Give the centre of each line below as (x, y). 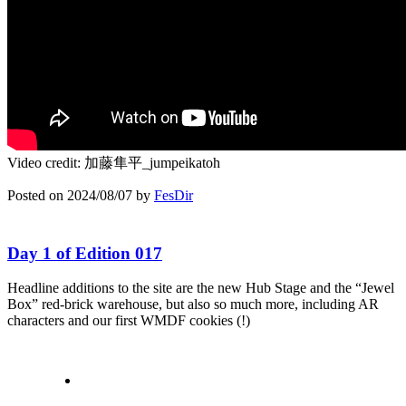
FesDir (174, 195)
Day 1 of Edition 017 (85, 253)
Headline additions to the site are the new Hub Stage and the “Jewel (201, 288)
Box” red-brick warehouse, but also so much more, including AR (193, 304)
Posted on (37, 195)
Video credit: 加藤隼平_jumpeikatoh (114, 162)
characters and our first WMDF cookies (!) (129, 321)
